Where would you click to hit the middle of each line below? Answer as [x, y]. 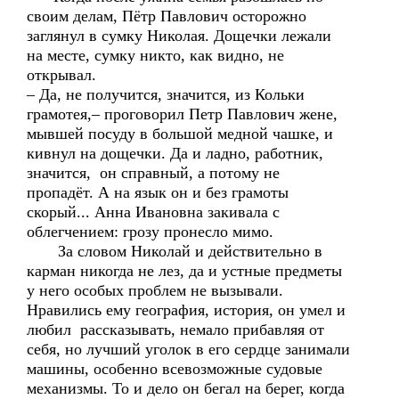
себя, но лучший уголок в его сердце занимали [188, 349]
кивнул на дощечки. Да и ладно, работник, [175, 153]
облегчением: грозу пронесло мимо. [150, 232]
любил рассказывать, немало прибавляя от [175, 330]
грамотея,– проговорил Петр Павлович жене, [182, 114]
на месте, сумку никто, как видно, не [155, 55]
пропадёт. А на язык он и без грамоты [158, 192]
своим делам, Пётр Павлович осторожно [167, 16]
